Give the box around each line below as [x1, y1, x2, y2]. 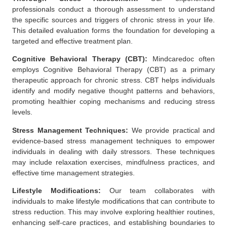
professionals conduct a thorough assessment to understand [12, 5, 215, 14]
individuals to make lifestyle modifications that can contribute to [12, 197, 215, 206]
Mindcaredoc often [147, 55, 215, 63]
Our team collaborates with [100, 186, 215, 195]
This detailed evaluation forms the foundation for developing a [12, 26, 215, 35]
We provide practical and [128, 126, 215, 134]
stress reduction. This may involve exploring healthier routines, [12, 208, 215, 216]
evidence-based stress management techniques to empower [12, 136, 215, 145]
